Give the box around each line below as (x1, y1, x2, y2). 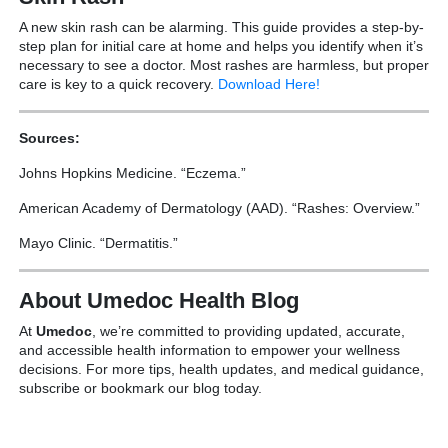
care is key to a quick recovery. (19, 75, 218, 92)
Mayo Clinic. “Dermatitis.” (19, 234, 178, 251)
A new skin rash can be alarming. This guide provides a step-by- (19, 18, 424, 35)
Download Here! (218, 75, 320, 92)
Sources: (19, 129, 80, 146)
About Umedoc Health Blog (19, 287, 299, 313)
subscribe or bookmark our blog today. (19, 379, 262, 396)
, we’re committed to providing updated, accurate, (92, 322, 405, 339)
